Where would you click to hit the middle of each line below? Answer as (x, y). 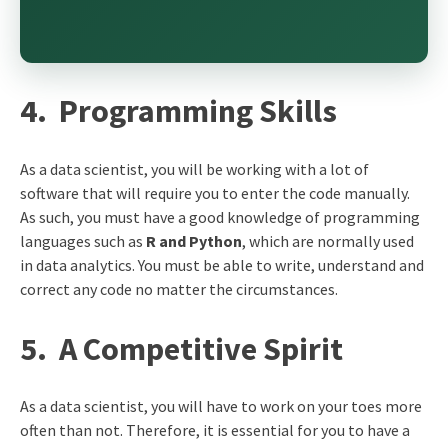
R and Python (193, 240)
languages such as (82, 240)
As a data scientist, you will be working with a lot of (194, 168)
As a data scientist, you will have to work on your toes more (220, 406)
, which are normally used (327, 240)
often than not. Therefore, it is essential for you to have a (214, 430)
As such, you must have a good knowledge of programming (219, 216)
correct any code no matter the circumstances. (178, 288)
